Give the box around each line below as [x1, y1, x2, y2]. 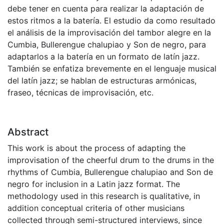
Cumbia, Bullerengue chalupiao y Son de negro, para [7, 39, 206, 50]
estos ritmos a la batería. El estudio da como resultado [7, 15, 215, 26]
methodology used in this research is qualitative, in [7, 191, 200, 201]
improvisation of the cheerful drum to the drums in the [7, 155, 214, 165]
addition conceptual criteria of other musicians [7, 203, 184, 213]
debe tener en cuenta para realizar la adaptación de [7, 3, 204, 14]
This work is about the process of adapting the [7, 143, 185, 153]
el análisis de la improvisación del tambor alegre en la [7, 27, 211, 38]
